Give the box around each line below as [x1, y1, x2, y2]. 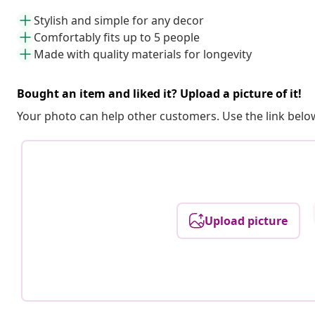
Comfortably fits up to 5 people [34, 29, 200, 45]
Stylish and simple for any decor [34, 12, 204, 28]
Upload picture [205, 212, 288, 229]
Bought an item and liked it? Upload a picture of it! [17, 85, 302, 101]
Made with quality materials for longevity [34, 46, 252, 62]
